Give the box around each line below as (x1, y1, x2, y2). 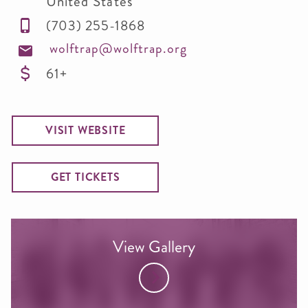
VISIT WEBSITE (45, 122, 126, 138)
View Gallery (113, 234, 195, 258)
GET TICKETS (50, 168, 120, 185)
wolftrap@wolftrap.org (49, 38, 187, 58)
